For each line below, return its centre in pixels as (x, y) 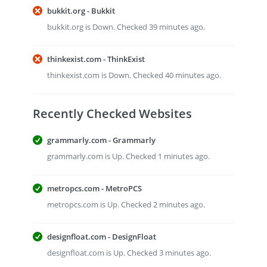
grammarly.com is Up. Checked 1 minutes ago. (128, 156)
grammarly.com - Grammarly (101, 140)
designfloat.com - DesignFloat (102, 237)
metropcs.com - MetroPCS (94, 188)
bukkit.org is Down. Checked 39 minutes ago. (126, 27)
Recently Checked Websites (112, 114)
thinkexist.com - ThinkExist (96, 59)
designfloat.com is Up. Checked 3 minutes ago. (129, 253)
